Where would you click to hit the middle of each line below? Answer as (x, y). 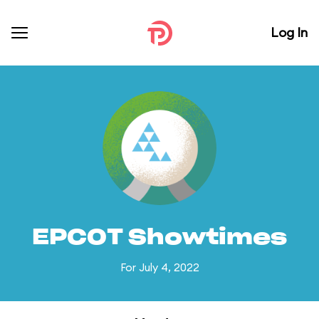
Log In (289, 32)
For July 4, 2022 (159, 267)
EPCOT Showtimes (159, 238)
